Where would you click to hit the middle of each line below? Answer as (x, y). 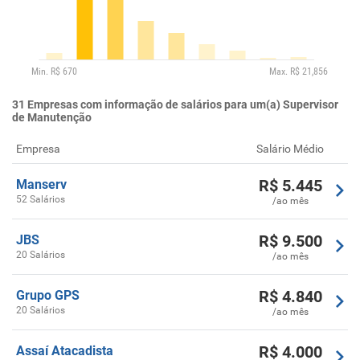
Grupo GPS (48, 296)
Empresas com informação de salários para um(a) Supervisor (183, 105)
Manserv (41, 185)
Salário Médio (290, 149)
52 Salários (41, 200)
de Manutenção (52, 118)
